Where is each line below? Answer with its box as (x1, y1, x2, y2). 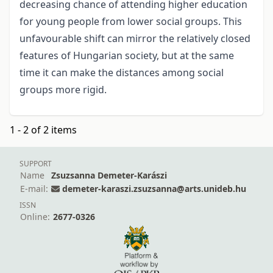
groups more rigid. (19, 83, 107, 97)
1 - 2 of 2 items (10, 123, 77, 137)
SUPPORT (19, 158, 52, 169)
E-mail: (20, 183, 48, 195)
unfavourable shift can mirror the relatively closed (19, 32, 250, 46)
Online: (20, 211, 50, 223)
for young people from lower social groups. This (19, 15, 242, 29)
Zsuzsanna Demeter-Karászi (51, 169, 167, 182)
